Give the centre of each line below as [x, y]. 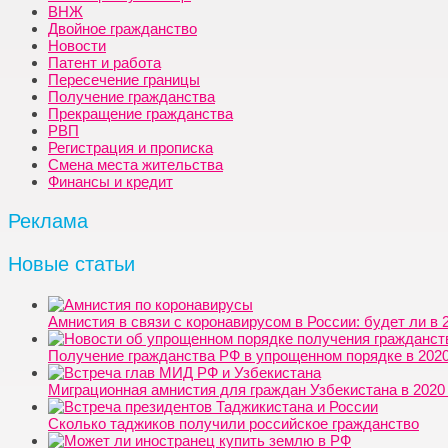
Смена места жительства [135, 164]
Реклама [48, 220]
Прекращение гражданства [140, 113]
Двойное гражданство [122, 28]
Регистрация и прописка [130, 147]
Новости [77, 45]
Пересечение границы [124, 79]
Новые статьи [71, 263]
